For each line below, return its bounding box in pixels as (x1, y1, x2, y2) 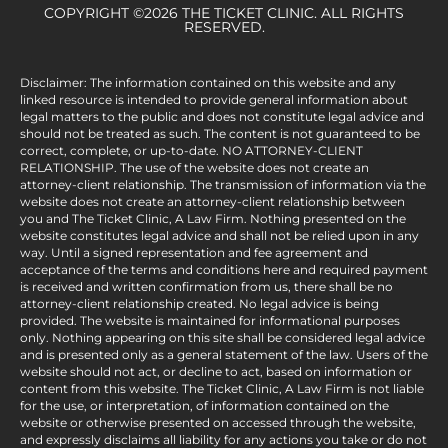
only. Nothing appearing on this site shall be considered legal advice (20, 329, 425, 345)
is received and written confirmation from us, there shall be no (20, 278, 393, 294)
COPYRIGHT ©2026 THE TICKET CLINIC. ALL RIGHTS (44, 3, 404, 22)
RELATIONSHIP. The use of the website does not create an (20, 159, 369, 175)
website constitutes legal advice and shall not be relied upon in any (20, 227, 419, 243)
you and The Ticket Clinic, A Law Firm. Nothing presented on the (20, 210, 406, 226)
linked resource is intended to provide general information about (20, 91, 408, 107)
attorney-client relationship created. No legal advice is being (20, 295, 379, 311)
